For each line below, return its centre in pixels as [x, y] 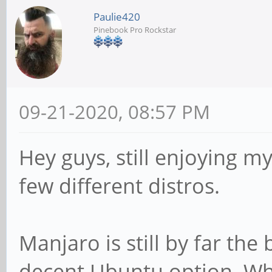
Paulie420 [117, 17]
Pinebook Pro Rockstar [135, 30]
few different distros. [119, 186]
